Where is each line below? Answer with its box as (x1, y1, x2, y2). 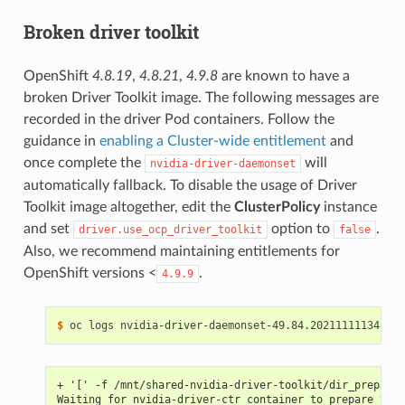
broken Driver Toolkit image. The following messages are (23, 89, 379, 105)
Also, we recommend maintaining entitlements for (23, 243, 340, 259)
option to (267, 221, 334, 236)
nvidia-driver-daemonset (149, 156, 296, 170)
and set (23, 221, 73, 236)
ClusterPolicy (233, 199, 320, 214)
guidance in (23, 133, 99, 148)
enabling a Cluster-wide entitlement (99, 133, 326, 148)
